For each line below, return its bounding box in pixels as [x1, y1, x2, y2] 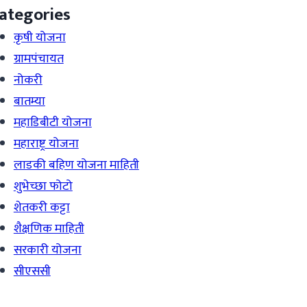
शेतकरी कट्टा [13, 197, 70, 218]
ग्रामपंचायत [13, 48, 64, 69]
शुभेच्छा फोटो [13, 175, 73, 197]
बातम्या [13, 90, 45, 112]
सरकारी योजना [13, 239, 82, 260]
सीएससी [13, 260, 51, 282]
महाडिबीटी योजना [13, 112, 92, 133]
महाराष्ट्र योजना [13, 133, 79, 154]
